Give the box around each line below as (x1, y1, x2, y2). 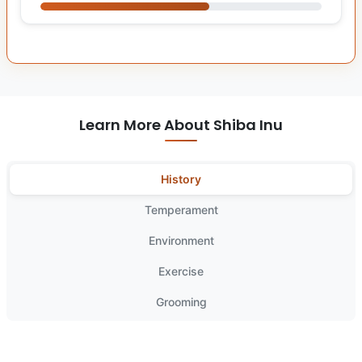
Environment (148, 233, 214, 247)
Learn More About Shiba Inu (79, 114, 283, 135)
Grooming (155, 294, 207, 309)
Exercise (158, 263, 204, 278)
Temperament (144, 202, 218, 217)
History (161, 171, 201, 186)
